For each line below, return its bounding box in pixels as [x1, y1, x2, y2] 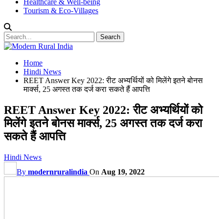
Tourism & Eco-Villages [23, 6, 98, 15]
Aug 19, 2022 [101, 167, 145, 176]
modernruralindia [28, 167, 88, 176]
